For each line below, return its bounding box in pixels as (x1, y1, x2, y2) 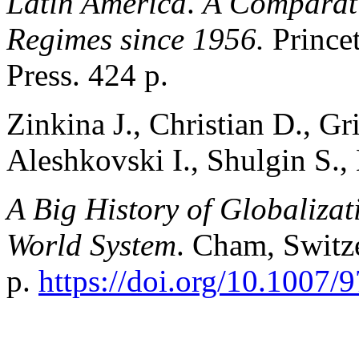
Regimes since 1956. (6, 21, 272, 56)
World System (6, 227, 176, 262)
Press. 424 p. (6, 57, 168, 92)
